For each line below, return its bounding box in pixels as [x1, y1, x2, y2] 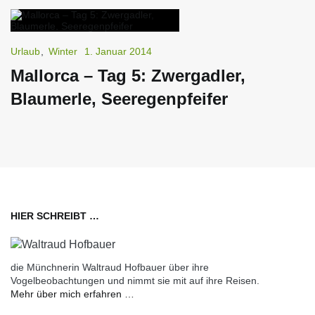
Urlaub [11, 45, 40, 57]
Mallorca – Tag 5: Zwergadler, [11, 65, 245, 85]
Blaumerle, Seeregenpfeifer [11, 89, 228, 108]
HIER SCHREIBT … [11, 210, 99, 221]
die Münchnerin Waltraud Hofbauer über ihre [11, 261, 209, 273]
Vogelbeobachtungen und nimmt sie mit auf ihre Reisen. [11, 274, 259, 286]
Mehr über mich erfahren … [11, 288, 134, 300]
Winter [49, 45, 77, 57]
